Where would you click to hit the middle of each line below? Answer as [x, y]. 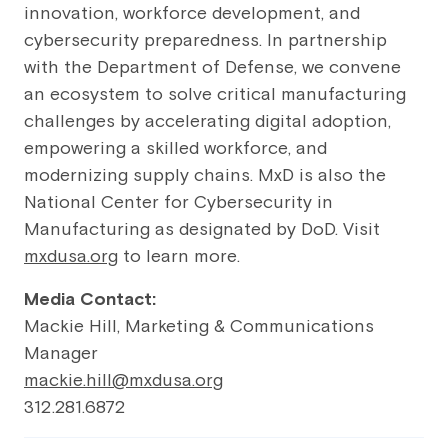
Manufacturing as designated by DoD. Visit [202, 230]
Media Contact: [90, 300]
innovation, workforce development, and [192, 14]
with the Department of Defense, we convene [212, 68]
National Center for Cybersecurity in [178, 203]
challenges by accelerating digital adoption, [207, 122]
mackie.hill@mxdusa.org [123, 381]
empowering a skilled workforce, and [175, 149]
